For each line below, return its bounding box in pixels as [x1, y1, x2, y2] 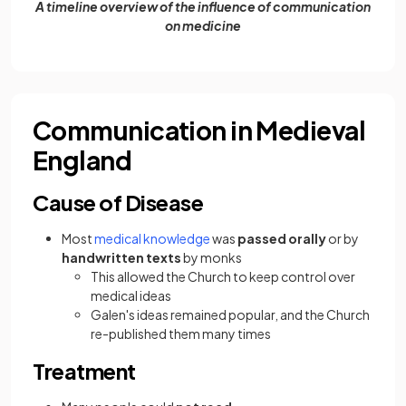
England [33, 144, 132, 177]
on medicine [165, 17, 241, 34]
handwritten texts [62, 249, 181, 266]
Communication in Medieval [33, 114, 366, 147]
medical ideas [91, 287, 171, 304]
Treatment [33, 357, 136, 385]
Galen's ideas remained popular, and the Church [91, 306, 370, 324]
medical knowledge [94, 230, 210, 247]
